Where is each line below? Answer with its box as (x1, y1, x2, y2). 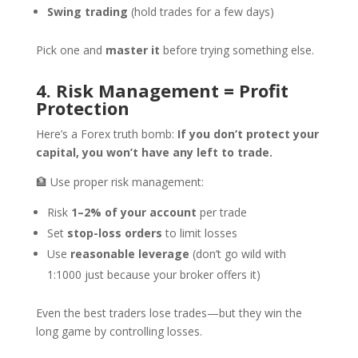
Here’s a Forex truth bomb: (35, 126, 177, 141)
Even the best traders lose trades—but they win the (35, 305, 302, 320)
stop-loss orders (66, 225, 162, 241)
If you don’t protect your (177, 126, 319, 141)
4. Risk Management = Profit (35, 78, 288, 102)
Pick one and (35, 42, 105, 58)
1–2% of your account (70, 205, 197, 220)
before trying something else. (159, 42, 314, 58)
